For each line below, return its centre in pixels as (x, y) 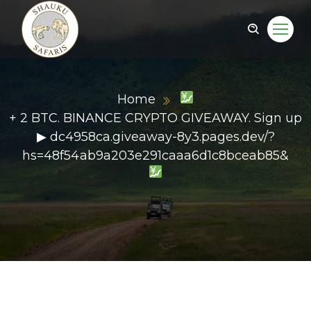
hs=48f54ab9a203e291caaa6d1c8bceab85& (155, 155)
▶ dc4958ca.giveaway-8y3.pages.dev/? (155, 137)
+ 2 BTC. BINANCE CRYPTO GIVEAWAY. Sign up (155, 118)
